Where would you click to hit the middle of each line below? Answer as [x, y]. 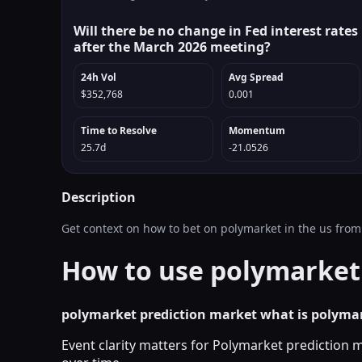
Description [99, 197]
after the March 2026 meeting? [172, 47]
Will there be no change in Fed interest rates [216, 31]
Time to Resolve [119, 130]
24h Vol [99, 77]
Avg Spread [256, 77]
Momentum [257, 130]
